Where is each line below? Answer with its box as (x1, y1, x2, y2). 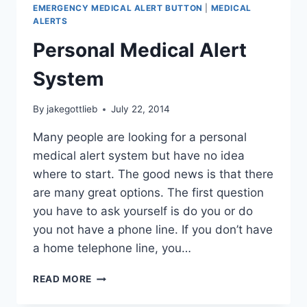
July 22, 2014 (111, 103, 171, 115)
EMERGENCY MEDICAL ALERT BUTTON (33, 2, 203, 13)
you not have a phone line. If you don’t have (33, 223, 273, 237)
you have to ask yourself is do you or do (33, 204, 253, 219)
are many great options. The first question (33, 186, 264, 200)
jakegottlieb (47, 103, 98, 115)
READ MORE (33, 273, 93, 285)
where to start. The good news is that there (33, 167, 273, 182)
